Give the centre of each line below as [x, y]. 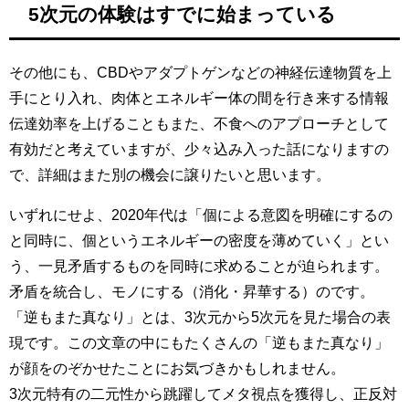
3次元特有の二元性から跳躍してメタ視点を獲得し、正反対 [203, 394]
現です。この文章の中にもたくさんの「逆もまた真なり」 [199, 343]
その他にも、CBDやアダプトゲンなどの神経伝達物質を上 [200, 73]
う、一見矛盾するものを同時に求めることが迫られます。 [199, 266]
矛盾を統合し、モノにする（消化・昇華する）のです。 [192, 292]
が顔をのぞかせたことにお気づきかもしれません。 [177, 368]
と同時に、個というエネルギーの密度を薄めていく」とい [199, 241]
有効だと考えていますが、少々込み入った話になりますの [199, 149]
